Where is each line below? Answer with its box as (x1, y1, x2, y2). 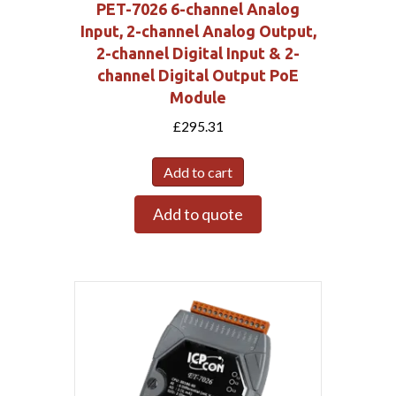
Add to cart (164, 163, 232, 180)
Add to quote (153, 203, 243, 224)
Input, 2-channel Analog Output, (80, 22, 316, 41)
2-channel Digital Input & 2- (96, 44, 300, 63)
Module (170, 88, 226, 107)
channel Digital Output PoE (97, 66, 299, 85)
